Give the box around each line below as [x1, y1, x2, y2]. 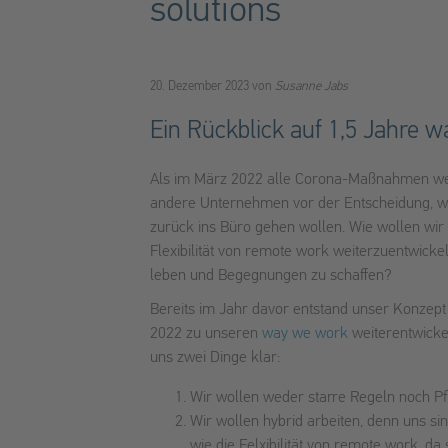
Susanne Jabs [275, 79, 348, 93]
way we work [262, 325, 348, 342]
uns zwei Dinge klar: [150, 349, 280, 366]
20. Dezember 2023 [150, 79, 252, 93]
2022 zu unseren [150, 325, 262, 342]
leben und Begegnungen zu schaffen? [150, 267, 392, 284]
